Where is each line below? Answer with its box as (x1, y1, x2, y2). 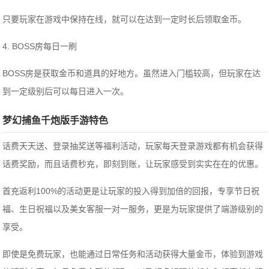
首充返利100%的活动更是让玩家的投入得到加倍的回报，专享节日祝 (2, 186, 260, 196)
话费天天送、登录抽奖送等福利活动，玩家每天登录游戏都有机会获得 (2, 141, 264, 151)
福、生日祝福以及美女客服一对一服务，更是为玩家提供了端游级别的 (2, 204, 264, 214)
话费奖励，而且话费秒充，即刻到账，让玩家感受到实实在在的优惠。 (2, 159, 264, 169)
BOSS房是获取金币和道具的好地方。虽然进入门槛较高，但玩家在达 (2, 68, 261, 79)
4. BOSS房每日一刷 (2, 41, 77, 52)
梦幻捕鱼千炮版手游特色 (2, 115, 109, 126)
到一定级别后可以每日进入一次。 (2, 86, 129, 97)
